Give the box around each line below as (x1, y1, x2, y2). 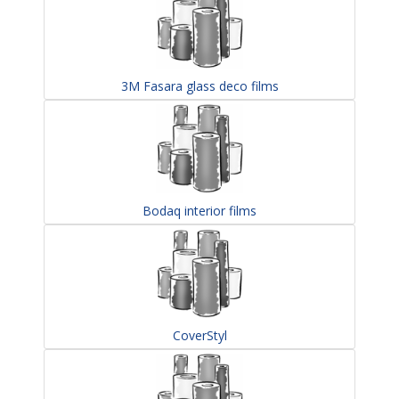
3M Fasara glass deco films (120, 77, 279, 94)
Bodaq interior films (142, 202, 256, 219)
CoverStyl (172, 327, 227, 344)
